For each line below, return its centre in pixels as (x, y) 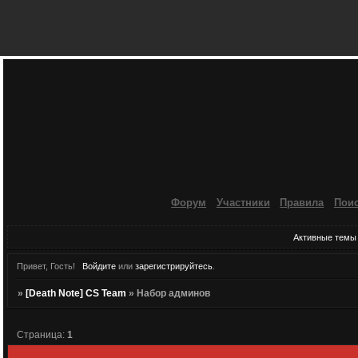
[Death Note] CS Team (76, 294)
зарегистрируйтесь (173, 267)
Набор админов (174, 294)
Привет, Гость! (46, 267)
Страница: (42, 334)
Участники (243, 203)
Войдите (99, 267)
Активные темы (324, 237)
